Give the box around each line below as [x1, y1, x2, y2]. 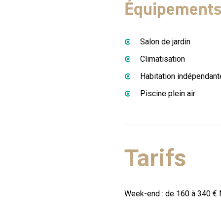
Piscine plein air [140, 89, 195, 98]
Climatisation [140, 54, 185, 64]
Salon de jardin [140, 37, 190, 46]
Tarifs [124, 144, 186, 172]
